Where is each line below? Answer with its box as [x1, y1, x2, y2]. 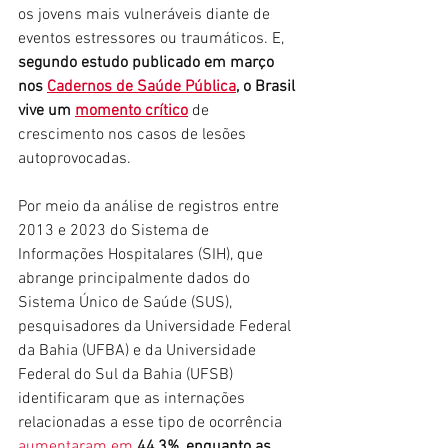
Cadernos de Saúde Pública [47, 76, 236, 97]
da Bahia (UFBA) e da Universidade [18, 340, 260, 361]
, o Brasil [236, 76, 299, 97]
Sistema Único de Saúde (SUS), [18, 292, 236, 313]
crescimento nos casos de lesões [18, 124, 250, 145]
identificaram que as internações [18, 388, 249, 409]
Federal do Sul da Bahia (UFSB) [18, 364, 237, 385]
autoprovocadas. [18, 148, 131, 169]
